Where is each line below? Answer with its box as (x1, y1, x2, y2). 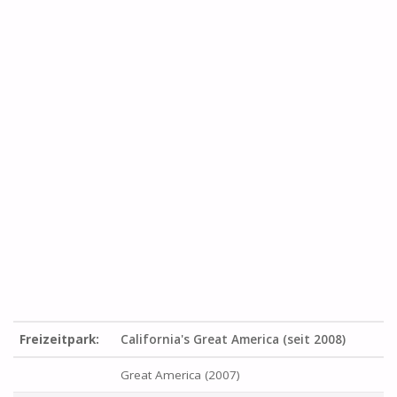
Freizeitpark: (19, 331, 100, 347)
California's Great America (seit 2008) (121, 331, 346, 347)
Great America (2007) (121, 366, 241, 383)
